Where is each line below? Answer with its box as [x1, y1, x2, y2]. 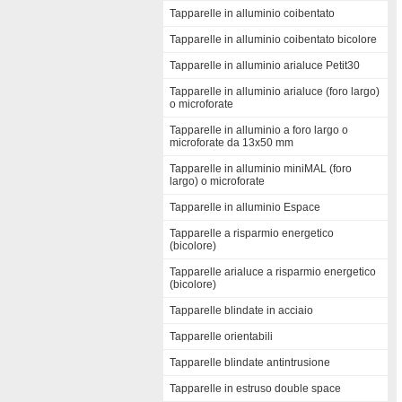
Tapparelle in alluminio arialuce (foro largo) [170, 85, 380, 98]
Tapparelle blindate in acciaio [170, 304, 313, 317]
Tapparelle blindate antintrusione [170, 356, 330, 369]
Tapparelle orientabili [170, 330, 273, 343]
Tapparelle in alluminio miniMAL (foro [170, 162, 352, 175]
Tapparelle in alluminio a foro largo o [170, 124, 348, 136]
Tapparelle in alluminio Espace [170, 201, 320, 214]
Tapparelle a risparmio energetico [170, 227, 334, 240]
